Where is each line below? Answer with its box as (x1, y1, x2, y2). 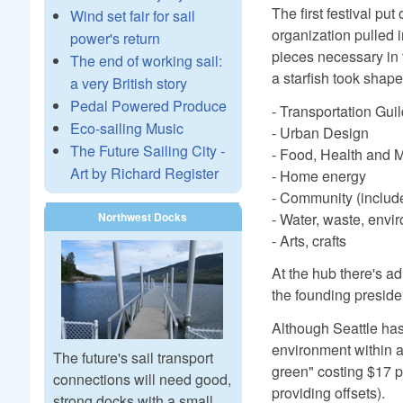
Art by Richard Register (69, 163, 219, 184)
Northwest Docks (97, 209, 187, 225)
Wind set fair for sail (69, 5, 195, 26)
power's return (69, 28, 160, 49)
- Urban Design (271, 121, 369, 143)
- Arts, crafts (271, 229, 346, 251)
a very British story (69, 73, 187, 94)
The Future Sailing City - (69, 140, 225, 161)
